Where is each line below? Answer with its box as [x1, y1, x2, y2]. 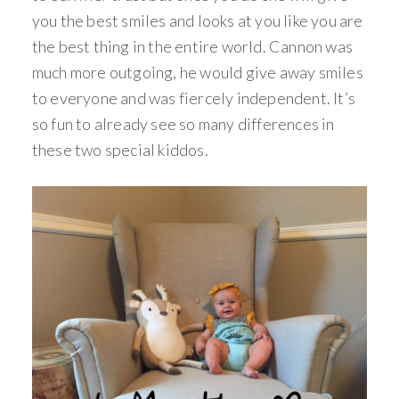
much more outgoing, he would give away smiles [31, 62, 363, 82]
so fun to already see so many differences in [31, 114, 335, 134]
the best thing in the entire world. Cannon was [31, 37, 354, 56]
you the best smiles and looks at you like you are [31, 11, 363, 30]
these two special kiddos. [31, 140, 208, 159]
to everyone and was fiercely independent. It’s [31, 88, 356, 108]
